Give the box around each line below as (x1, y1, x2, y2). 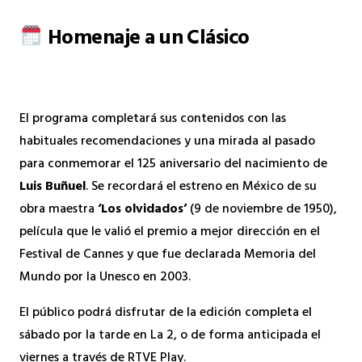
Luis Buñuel (19, 175, 86, 200)
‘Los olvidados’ (98, 197, 187, 222)
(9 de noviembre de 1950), (187, 197, 337, 222)
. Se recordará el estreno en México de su (86, 175, 317, 200)
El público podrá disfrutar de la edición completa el (19, 301, 312, 326)
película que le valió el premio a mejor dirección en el (19, 220, 320, 245)
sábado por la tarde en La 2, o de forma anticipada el (19, 323, 321, 348)
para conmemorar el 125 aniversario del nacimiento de (19, 152, 327, 177)
